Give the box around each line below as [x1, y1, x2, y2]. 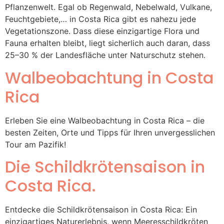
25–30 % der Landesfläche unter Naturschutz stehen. [5, 50, 205, 60]
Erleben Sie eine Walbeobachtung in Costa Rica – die [5, 115, 204, 125]
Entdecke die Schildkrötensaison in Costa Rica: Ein [5, 204, 197, 215]
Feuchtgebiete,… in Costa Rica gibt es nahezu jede [5, 14, 196, 24]
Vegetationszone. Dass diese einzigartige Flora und [5, 26, 199, 36]
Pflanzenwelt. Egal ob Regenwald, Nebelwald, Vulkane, [5, 2, 212, 12]
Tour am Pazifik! [5, 139, 66, 149]
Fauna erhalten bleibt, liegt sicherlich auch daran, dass [5, 38, 210, 48]
